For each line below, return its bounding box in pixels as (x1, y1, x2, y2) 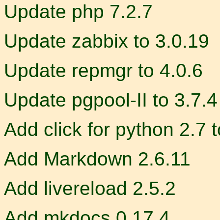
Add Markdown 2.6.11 (4, 148, 191, 169)
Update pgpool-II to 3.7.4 (4, 89, 218, 110)
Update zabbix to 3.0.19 (4, 30, 209, 52)
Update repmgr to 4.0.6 (4, 59, 203, 81)
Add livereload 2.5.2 (4, 177, 176, 199)
